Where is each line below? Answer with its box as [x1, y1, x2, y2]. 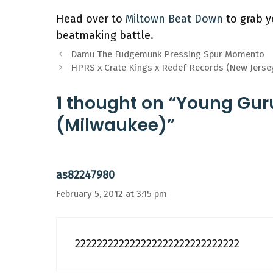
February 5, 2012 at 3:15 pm [56, 188, 167, 199]
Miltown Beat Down [126, 12, 223, 26]
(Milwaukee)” [56, 113, 175, 137]
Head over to [56, 12, 126, 26]
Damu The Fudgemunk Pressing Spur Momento [71, 49, 265, 60]
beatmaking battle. [56, 29, 154, 42]
